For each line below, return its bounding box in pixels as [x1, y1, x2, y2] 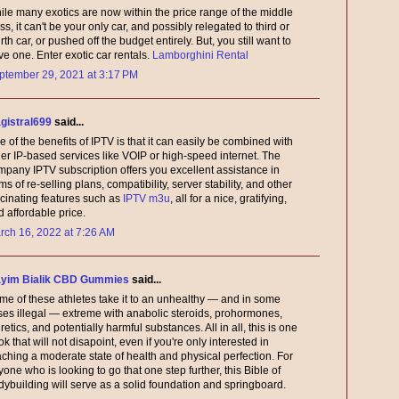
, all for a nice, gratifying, [170, 192, 287, 206]
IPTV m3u [123, 192, 170, 206]
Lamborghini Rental [152, 49, 248, 62]
